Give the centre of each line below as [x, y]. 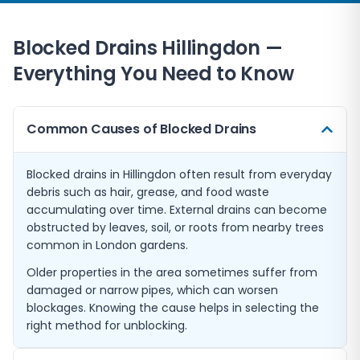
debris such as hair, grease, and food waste [148, 192]
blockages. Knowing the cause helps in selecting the [173, 308]
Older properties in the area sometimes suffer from [172, 272]
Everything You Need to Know [153, 74]
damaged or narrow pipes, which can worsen [152, 290]
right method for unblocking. [107, 325]
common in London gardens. [107, 245]
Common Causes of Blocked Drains [142, 129]
